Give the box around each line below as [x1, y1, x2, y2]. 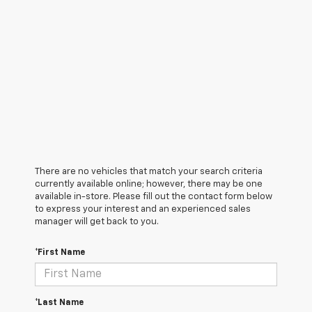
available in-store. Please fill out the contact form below [35, 192, 272, 202]
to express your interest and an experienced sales [35, 205, 251, 214]
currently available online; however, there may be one [35, 180, 263, 189]
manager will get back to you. [35, 217, 159, 227]
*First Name [35, 249, 85, 258]
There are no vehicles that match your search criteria [35, 167, 263, 177]
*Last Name [35, 299, 84, 308]
